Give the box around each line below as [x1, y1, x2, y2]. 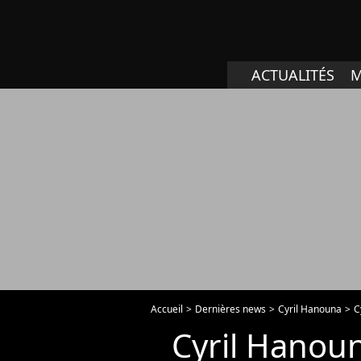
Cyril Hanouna [278, 302, 342, 316]
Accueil [151, 302, 183, 316]
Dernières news [195, 302, 266, 316]
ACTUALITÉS [251, 65, 334, 85]
